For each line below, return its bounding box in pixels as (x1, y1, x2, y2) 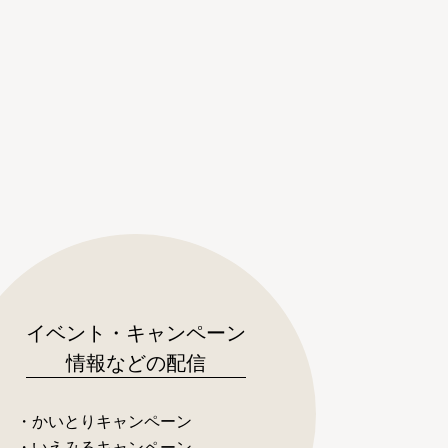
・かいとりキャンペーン (16, 409, 192, 433)
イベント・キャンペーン (26, 316, 246, 346)
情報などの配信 (66, 346, 206, 376)
